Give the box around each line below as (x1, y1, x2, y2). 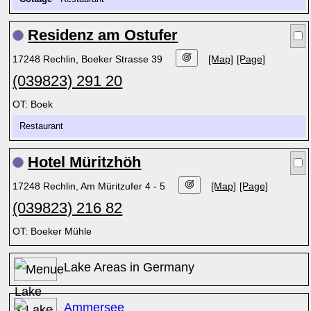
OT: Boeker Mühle (12, 226, 92, 237)
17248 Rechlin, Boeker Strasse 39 (12, 53, 166, 65)
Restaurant (19, 121, 69, 131)
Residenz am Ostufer (28, 26, 178, 44)
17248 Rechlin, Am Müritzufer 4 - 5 (12, 180, 169, 192)
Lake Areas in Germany (64, 260, 195, 274)
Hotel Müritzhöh (28, 153, 142, 171)
